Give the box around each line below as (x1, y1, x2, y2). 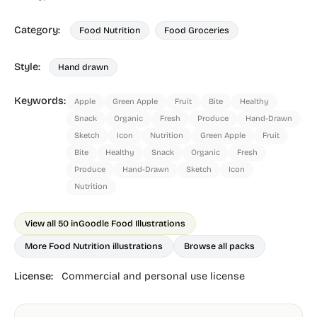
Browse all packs (184, 241, 255, 251)
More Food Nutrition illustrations (25, 241, 163, 251)
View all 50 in (25, 218, 79, 229)
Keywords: (14, 95, 66, 107)
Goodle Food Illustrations (79, 218, 185, 229)
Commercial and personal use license (62, 270, 245, 282)
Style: (14, 61, 40, 73)
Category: (14, 24, 63, 36)
